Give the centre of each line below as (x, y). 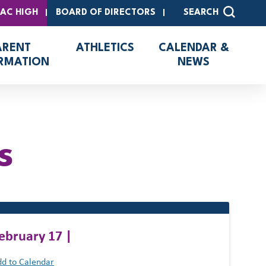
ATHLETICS (105, 48)
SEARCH (201, 13)
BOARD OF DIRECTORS (106, 13)
